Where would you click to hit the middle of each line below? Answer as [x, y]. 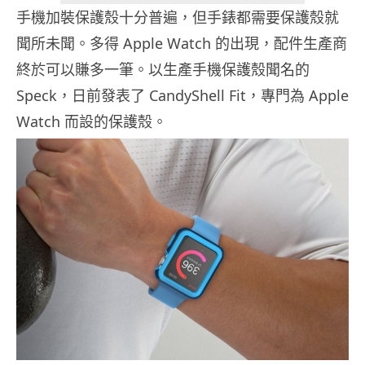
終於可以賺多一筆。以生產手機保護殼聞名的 [163, 70]
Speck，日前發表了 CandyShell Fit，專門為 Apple [182, 96]
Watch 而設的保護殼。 [92, 122]
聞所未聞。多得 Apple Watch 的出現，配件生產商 [182, 44]
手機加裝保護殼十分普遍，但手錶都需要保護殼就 [178, 18]
